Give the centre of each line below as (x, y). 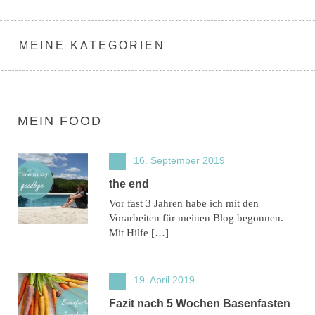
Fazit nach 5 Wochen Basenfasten (200, 303)
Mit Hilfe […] (139, 232)
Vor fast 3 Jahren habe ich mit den (184, 203)
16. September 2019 (179, 160)
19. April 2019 (164, 279)
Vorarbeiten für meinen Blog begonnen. (196, 218)
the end (129, 184)
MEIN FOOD (60, 121)
